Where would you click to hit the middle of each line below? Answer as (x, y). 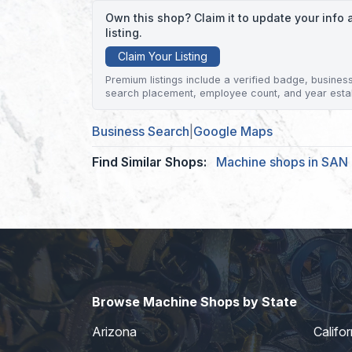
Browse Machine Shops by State (194, 302)
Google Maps (233, 132)
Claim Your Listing (163, 57)
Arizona (114, 331)
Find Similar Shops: (149, 162)
